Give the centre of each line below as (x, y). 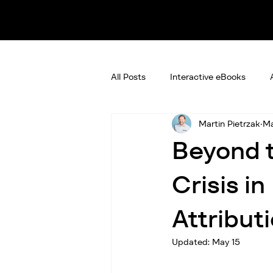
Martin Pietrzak (229, 123)
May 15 (226, 242)
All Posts (128, 76)
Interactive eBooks (208, 76)
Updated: (192, 242)
